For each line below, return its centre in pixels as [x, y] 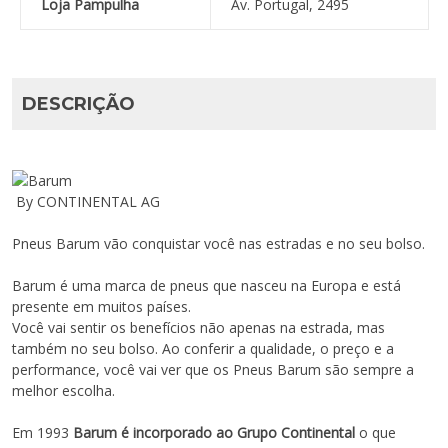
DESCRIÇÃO [78, 104]
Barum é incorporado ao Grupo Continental [214, 433]
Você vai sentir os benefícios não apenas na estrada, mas [198, 328]
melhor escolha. [63, 391]
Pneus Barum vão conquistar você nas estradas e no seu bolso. [218, 244]
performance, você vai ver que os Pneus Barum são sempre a [213, 370]
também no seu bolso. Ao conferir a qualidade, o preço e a [203, 349]
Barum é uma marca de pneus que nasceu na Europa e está [206, 286]
